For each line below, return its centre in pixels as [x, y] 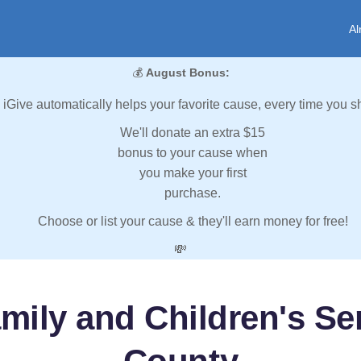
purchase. [193, 193]
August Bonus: [187, 73]
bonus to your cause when [193, 153]
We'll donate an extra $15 [193, 133]
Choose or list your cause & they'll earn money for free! [193, 222]
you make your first [193, 173]
